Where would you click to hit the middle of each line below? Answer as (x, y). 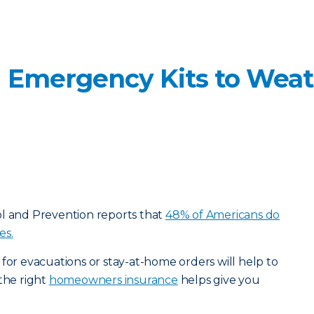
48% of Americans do (223, 215)
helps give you (219, 280)
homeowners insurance (113, 280)
